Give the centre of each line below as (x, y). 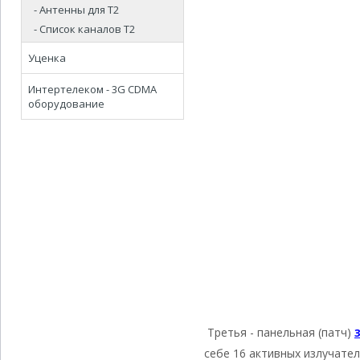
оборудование (66, 104)
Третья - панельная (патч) (279, 332)
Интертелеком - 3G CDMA (92, 89)
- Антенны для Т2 (76, 10)
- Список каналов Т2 (84, 29)
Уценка (47, 58)
